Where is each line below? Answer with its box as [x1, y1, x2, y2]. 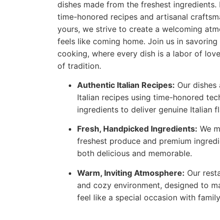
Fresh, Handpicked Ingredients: [77, 124, 197, 134]
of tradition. [57, 60, 101, 71]
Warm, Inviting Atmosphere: [77, 167, 185, 178]
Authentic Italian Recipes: [77, 80, 175, 90]
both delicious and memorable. [77, 148, 192, 159]
